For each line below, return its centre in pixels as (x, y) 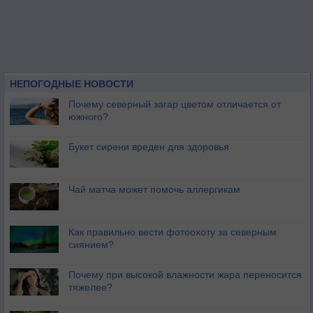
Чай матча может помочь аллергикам (154, 189)
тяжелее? (90, 287)
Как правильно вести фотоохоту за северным (173, 232)
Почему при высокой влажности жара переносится (185, 275)
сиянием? (91, 245)
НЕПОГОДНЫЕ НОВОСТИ (72, 84)
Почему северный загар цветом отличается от (175, 104)
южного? (88, 117)
